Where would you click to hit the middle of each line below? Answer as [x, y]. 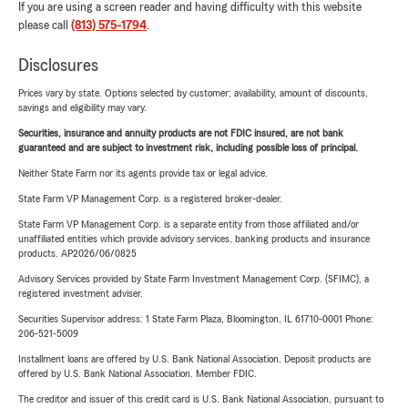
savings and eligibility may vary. [82, 107]
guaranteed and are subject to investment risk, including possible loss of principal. [188, 148]
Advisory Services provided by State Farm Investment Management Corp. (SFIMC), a [194, 279]
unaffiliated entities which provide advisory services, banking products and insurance [194, 239]
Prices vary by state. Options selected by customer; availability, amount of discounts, [193, 93]
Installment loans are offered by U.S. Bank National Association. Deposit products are [194, 359]
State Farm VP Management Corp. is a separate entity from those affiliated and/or [189, 224]
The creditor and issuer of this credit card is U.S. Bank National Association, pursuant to [201, 399]
